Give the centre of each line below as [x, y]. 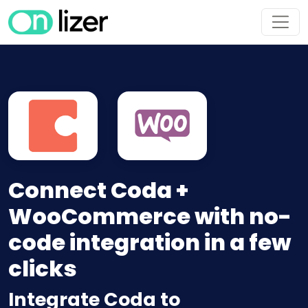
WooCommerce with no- [150, 217]
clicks [43, 269]
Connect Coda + [98, 190]
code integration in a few [150, 243]
